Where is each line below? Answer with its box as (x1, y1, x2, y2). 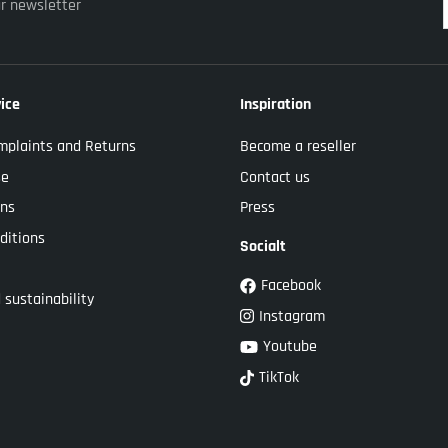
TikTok (259, 367, 299, 389)
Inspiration (240, 94, 311, 116)
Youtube (263, 336, 317, 358)
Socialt (240, 236, 286, 258)
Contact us (240, 166, 310, 188)
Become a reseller (240, 135, 356, 157)
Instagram (259, 305, 325, 327)
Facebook (261, 275, 321, 297)
